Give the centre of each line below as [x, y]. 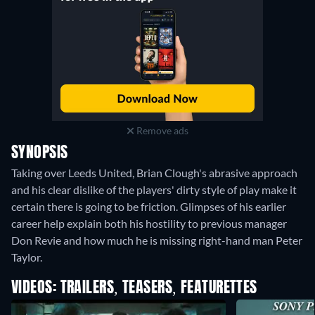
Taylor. [27, 257]
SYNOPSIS [40, 154]
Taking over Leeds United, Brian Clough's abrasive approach [154, 173]
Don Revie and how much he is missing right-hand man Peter [157, 240]
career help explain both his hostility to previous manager [149, 224]
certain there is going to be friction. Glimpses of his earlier [149, 207]
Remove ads [161, 131]
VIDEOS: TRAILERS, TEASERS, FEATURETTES [134, 289]
